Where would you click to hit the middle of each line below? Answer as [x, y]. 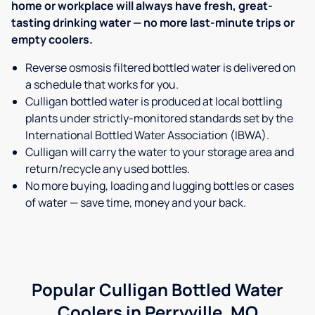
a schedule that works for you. [102, 85]
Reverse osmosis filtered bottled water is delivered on [161, 68]
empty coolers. [52, 40]
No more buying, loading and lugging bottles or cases [160, 186]
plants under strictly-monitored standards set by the [159, 118]
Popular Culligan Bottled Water [157, 290]
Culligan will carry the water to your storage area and [160, 152]
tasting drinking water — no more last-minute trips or [153, 23]
